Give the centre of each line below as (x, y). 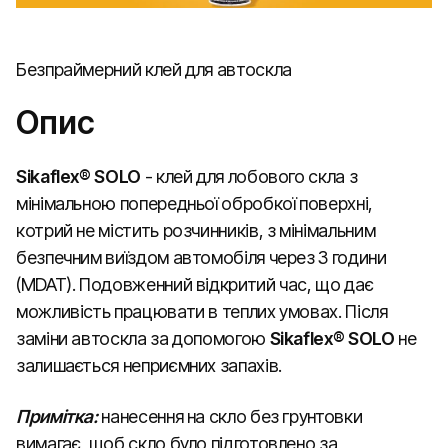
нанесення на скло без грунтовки (230, 416)
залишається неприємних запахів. (149, 365)
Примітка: (57, 416)
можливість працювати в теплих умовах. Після (202, 311)
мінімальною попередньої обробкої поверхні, (194, 203)
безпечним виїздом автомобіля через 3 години (201, 257)
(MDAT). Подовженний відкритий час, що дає (195, 284)
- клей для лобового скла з (249, 176)
